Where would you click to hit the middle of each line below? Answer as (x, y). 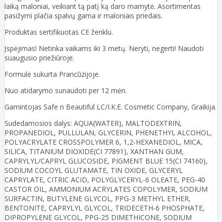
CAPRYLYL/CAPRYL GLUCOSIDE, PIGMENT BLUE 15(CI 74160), (106, 161)
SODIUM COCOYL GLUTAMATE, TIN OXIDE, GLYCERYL (94, 170)
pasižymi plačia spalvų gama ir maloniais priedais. (83, 15)
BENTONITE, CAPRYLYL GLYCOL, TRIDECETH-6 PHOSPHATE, (105, 208)
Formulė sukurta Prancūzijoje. (52, 74)
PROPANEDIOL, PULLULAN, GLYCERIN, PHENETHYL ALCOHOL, (108, 132)
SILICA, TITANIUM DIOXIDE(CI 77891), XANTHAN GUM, (94, 151)
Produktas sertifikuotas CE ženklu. (59, 32)
